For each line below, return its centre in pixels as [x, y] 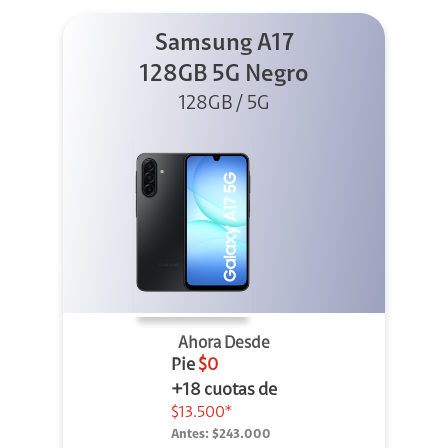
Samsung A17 [224, 44]
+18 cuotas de [224, 391]
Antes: [190, 435]
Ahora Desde [224, 344]
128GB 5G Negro [224, 75]
